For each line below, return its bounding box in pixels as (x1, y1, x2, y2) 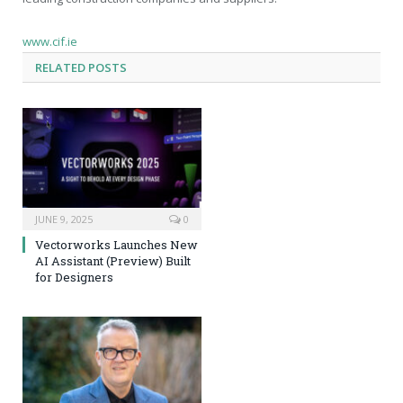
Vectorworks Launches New (35, 236, 198, 253)
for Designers (35, 268, 113, 285)
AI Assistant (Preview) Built (35, 252, 191, 269)
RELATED (35, 59, 85, 76)
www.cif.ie (22, 33, 77, 50)
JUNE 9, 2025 (35, 211, 93, 226)
